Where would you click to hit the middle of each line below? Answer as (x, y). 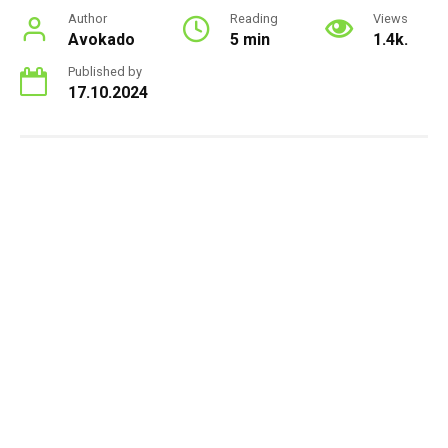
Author (87, 19)
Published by (105, 72)
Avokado (101, 40)
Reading (254, 19)
